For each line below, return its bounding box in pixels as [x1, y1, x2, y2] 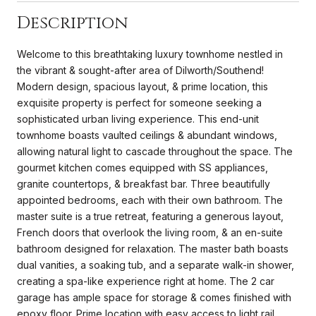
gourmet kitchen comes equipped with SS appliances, [17, 161, 268, 174]
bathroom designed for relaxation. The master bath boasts [17, 242, 288, 255]
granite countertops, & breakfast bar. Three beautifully [17, 177, 270, 190]
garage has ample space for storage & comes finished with [17, 291, 291, 303]
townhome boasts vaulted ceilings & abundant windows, [17, 128, 277, 141]
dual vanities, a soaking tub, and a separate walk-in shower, [17, 258, 294, 271]
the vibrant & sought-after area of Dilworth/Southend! [17, 63, 264, 76]
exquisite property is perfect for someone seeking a [17, 96, 262, 109]
